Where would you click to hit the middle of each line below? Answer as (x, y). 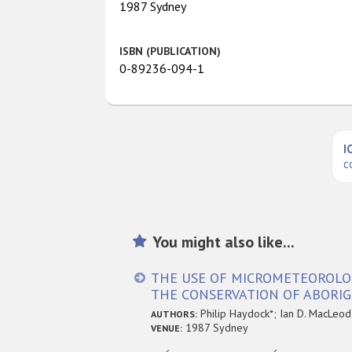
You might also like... (223, 242)
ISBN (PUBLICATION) (170, 51)
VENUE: (166, 328)
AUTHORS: (174, 313)
